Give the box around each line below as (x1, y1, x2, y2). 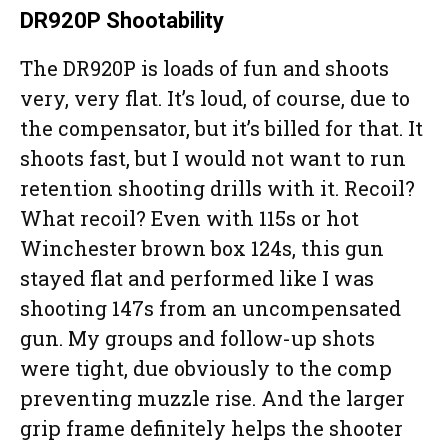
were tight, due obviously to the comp (20, 355, 392, 382)
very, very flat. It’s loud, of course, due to (20, 85, 410, 112)
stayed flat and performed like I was (20, 265, 374, 292)
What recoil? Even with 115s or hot (20, 205, 359, 232)
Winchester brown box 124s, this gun (20, 235, 384, 262)
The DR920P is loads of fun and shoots (20, 55, 389, 82)
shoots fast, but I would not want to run (20, 145, 406, 172)
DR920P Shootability (20, 8, 224, 34)
